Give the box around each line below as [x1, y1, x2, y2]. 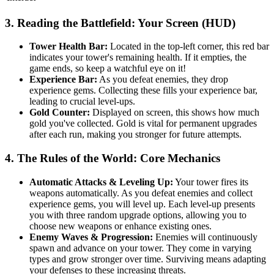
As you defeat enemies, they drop [97, 74, 228, 85]
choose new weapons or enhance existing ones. [29, 220, 212, 231]
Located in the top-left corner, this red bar [108, 41, 269, 52]
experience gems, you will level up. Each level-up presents [29, 198, 255, 209]
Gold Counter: [29, 107, 90, 118]
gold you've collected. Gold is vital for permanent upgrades [29, 118, 257, 129]
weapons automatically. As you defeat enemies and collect [29, 187, 253, 198]
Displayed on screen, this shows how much [90, 107, 259, 118]
